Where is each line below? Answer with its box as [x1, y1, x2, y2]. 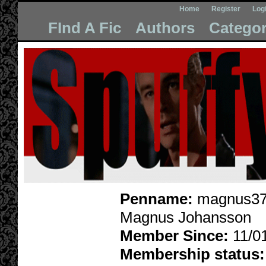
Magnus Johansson [120, 208, 251, 226]
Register [211, 5, 240, 13]
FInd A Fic [47, 19, 121, 37]
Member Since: [120, 227, 233, 245]
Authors [135, 19, 195, 37]
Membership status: [120, 245, 265, 263]
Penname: [120, 190, 197, 208]
